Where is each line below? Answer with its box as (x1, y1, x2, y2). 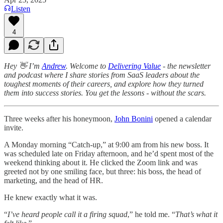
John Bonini (114, 114, 153, 123)
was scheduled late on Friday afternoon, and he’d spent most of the (4, 149, 214, 158)
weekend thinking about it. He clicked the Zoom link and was (4, 158, 198, 167)
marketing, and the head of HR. (4, 176, 103, 185)
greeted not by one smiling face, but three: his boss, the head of (4, 167, 201, 176)
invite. (4, 123, 23, 132)
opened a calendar (153, 114, 212, 123)
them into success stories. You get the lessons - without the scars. (4, 88, 206, 97)
